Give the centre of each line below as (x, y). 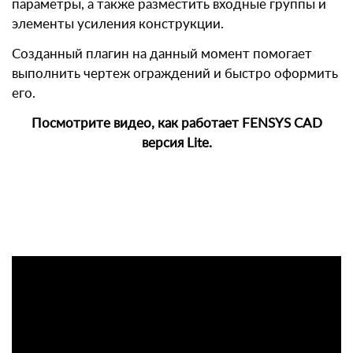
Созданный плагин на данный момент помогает (162, 54)
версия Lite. (176, 143)
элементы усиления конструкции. (118, 24)
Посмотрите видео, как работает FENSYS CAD (176, 123)
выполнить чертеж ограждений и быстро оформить (175, 74)
